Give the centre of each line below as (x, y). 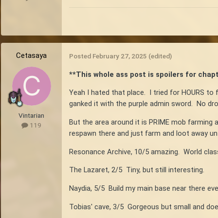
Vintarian (31, 115)
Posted (81, 56)
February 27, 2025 (120, 56)
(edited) (160, 56)
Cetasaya (31, 55)
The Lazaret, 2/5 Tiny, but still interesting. (137, 170)
